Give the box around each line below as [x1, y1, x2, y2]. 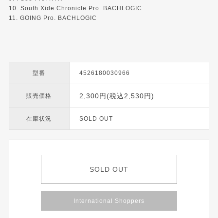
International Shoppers [73, 198, 145, 205]
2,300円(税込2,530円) [79, 92, 154, 100]
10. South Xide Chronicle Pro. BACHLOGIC [8, 5, 142, 12]
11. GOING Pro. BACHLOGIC [8, 15, 97, 22]
